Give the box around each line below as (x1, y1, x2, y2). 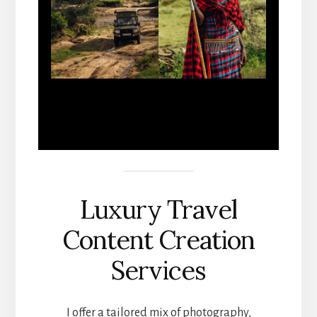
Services (111, 254, 206, 287)
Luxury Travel (80, 193, 237, 226)
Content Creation (62, 224, 255, 257)
